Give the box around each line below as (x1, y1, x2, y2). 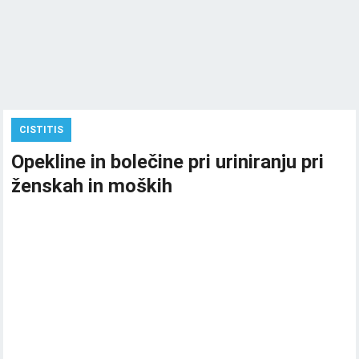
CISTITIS (19, 124, 64, 135)
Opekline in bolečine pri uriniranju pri (11, 151, 325, 173)
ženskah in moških (11, 175, 173, 197)
